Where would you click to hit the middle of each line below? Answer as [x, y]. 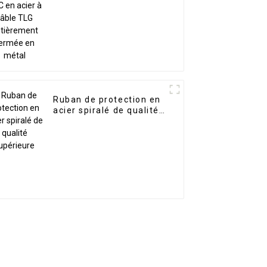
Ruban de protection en [107, 100]
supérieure [78, 121]
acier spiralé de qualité [106, 111]
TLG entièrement [92, 6]
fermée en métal [92, 17]
